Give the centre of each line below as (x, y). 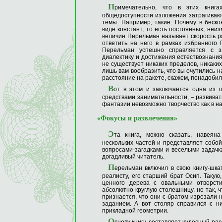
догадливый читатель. (133, 157)
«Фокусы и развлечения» (137, 118)
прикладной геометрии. (135, 211)
